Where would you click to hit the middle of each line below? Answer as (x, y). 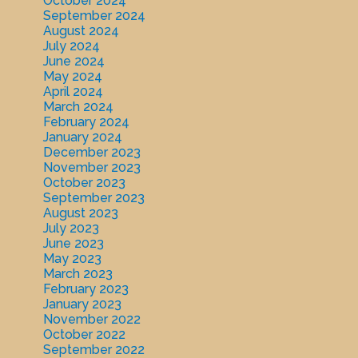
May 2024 (72, 77)
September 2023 (93, 198)
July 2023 (71, 229)
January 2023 (82, 304)
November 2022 (91, 320)
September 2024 (94, 16)
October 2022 (84, 335)
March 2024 (78, 107)
